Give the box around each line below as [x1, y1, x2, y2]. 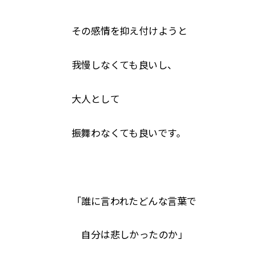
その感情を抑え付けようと [72, 26, 187, 37]
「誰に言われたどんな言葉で [72, 195, 197, 207]
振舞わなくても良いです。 [72, 127, 186, 139]
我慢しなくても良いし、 [72, 60, 177, 71]
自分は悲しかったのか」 [72, 230, 187, 241]
